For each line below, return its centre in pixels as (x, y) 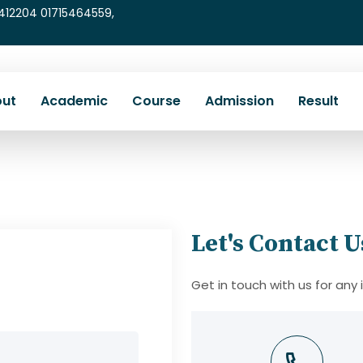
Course (156, 101)
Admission (239, 101)
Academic (74, 101)
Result (318, 101)
